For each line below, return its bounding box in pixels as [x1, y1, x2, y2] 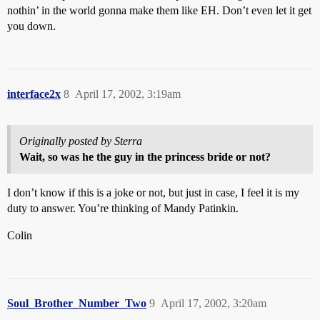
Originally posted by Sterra [19, 135, 142, 147]
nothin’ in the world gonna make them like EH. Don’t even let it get [7, 4, 311, 16]
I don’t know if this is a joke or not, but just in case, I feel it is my [7, 186, 299, 199]
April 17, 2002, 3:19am [75, 88, 181, 100]
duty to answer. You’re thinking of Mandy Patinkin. [7, 202, 239, 214]
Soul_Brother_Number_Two [7, 297, 146, 309]
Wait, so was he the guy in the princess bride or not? [19, 151, 271, 163]
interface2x [7, 88, 61, 100]
